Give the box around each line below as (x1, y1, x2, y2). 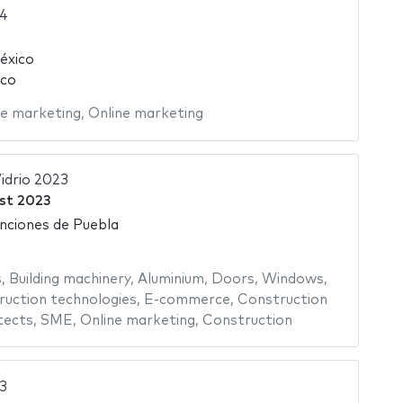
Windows (261, 272, 324, 286)
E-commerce (143, 292, 230, 307)
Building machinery (8, 272, 130, 286)
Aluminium (137, 272, 204, 286)
